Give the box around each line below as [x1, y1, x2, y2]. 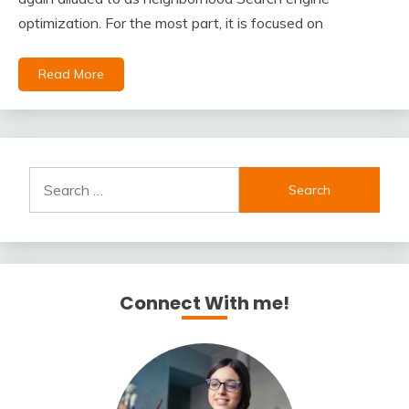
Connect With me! [120, 290, 289, 317]
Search [28, 168, 74, 187]
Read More [38, 66, 104, 83]
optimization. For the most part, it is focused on [18, 14, 323, 33]
